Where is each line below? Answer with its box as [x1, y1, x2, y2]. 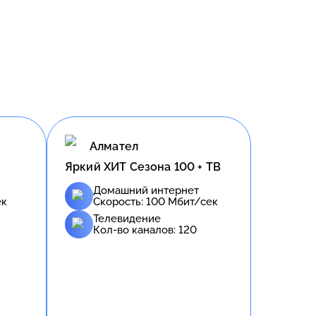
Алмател [90, 140, 139, 154]
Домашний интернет [93, 183, 199, 197]
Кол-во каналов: [93, 223, 178, 236]
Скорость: [93, 195, 146, 208]
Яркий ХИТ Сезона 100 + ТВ [65, 159, 221, 174]
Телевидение [93, 212, 161, 225]
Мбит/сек [165, 195, 218, 208]
